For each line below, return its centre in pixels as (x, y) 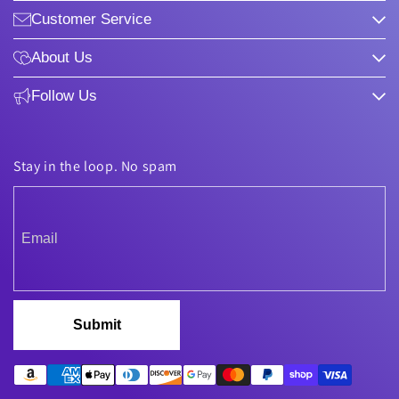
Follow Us (64, 96)
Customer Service (91, 19)
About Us (62, 57)
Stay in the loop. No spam (95, 166)
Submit (97, 325)
